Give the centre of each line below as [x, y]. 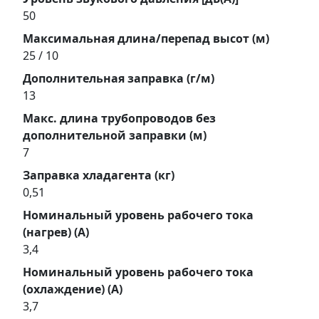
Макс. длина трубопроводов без [119, 118]
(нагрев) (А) [56, 232]
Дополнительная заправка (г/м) [119, 78]
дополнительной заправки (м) [115, 135]
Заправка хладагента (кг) [99, 175]
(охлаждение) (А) [73, 289]
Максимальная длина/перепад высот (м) [146, 38]
